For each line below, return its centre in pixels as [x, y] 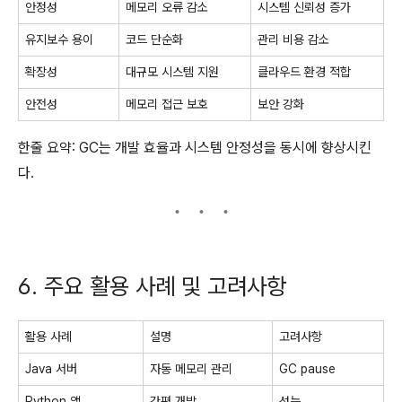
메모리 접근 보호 [167, 104]
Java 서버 [51, 368]
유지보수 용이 [59, 39]
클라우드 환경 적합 [304, 71]
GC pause [307, 368]
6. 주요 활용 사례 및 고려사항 [152, 285]
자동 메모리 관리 [191, 368]
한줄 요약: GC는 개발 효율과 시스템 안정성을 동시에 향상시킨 [195, 147]
